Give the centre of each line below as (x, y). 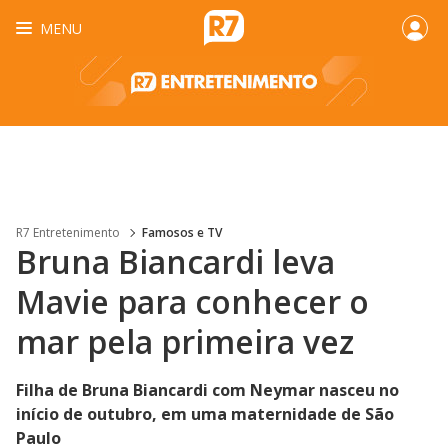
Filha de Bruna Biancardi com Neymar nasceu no (207, 390)
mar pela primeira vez (185, 341)
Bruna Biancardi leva (175, 261)
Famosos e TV (182, 232)
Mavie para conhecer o (192, 301)
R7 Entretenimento (68, 232)
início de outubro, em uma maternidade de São (205, 414)
